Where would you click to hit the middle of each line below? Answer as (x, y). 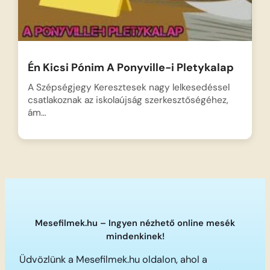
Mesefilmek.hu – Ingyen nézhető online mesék (135, 223)
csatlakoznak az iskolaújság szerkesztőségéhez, (128, 100)
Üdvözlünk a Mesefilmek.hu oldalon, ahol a (113, 260)
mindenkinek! (135, 236)
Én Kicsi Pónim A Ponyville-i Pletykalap (130, 67)
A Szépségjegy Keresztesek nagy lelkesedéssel (128, 87)
